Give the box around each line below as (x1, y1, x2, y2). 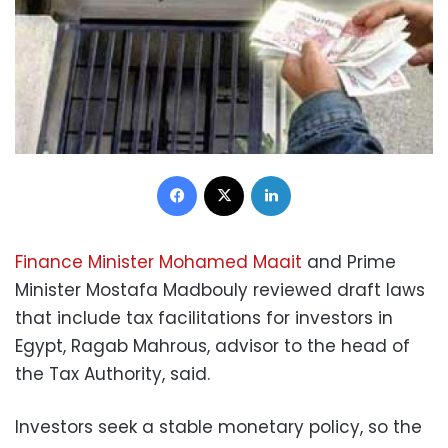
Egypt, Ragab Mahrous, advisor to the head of (15, 333, 410, 358)
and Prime (302, 249, 396, 274)
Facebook (196, 164, 262, 184)
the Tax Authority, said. (15, 361, 210, 386)
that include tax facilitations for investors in (15, 305, 393, 330)
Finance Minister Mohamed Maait (15, 249, 302, 274)
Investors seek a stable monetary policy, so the (15, 414, 422, 439)
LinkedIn (290, 164, 342, 184)
